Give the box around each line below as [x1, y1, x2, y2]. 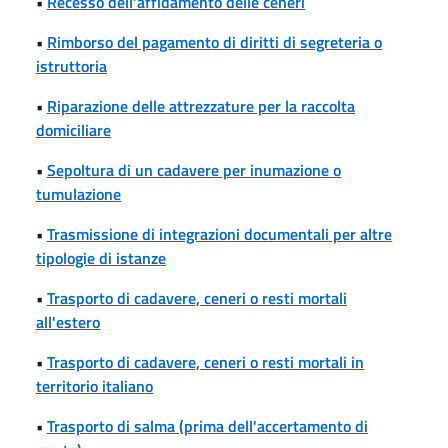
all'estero [36, 309, 100, 334]
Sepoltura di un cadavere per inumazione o [47, 157, 341, 182]
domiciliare [36, 117, 111, 142]
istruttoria [36, 53, 107, 78]
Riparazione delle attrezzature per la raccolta [47, 93, 355, 118]
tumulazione [36, 181, 121, 206]
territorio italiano [36, 373, 153, 398]
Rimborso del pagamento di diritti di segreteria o [47, 29, 382, 54]
